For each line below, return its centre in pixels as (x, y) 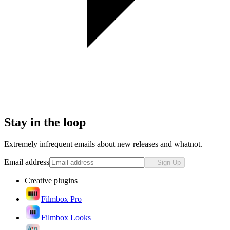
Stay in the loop (45, 122)
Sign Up (169, 163)
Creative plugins (51, 181)
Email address (27, 162)
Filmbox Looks (66, 218)
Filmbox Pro (61, 199)
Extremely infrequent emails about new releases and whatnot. (103, 144)
